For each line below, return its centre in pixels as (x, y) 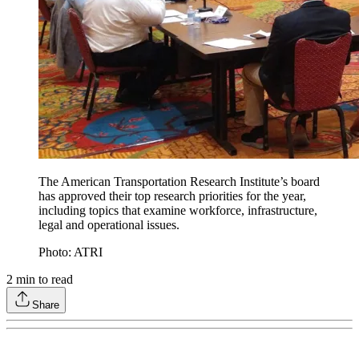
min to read (43, 280)
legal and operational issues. (109, 225)
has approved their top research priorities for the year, (172, 196)
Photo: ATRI (71, 252)
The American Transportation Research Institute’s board (179, 182)
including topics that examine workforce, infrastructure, (178, 211)
